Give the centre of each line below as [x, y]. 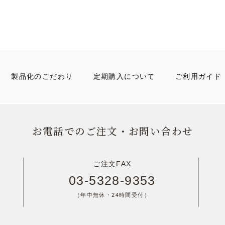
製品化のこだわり [42, 76]
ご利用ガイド [198, 76]
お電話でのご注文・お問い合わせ [113, 131]
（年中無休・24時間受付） [112, 195]
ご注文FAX [112, 164]
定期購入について [124, 76]
